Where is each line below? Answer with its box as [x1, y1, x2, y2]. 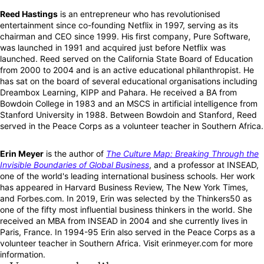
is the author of [44, 148, 106, 159]
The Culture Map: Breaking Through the [106, 148, 259, 159]
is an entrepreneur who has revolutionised [58, 9, 220, 19]
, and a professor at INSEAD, [149, 160, 259, 170]
